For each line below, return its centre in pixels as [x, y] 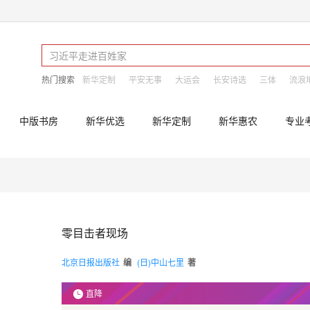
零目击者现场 [95, 233]
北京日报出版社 [91, 262]
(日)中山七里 [161, 262]
